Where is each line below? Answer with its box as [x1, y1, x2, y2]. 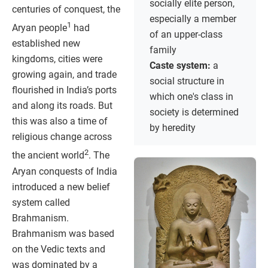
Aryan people [12, 22, 67, 34]
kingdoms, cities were [12, 53, 102, 65]
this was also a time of [12, 115, 108, 127]
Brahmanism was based [12, 227, 114, 239]
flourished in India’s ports [12, 84, 117, 96]
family [150, 44, 176, 56]
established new [12, 38, 80, 50]
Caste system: [150, 60, 213, 71]
